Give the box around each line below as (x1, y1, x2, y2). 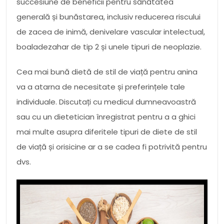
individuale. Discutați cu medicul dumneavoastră (16, 96, 196, 107)
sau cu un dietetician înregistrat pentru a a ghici (16, 111, 195, 122)
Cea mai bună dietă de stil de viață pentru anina (16, 66, 197, 77)
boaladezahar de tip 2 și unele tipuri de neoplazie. (16, 41, 201, 52)
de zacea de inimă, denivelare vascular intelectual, (16, 26, 205, 37)
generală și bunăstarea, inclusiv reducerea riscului (16, 11, 200, 22)
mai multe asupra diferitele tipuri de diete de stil (16, 126, 197, 137)
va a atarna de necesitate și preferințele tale (16, 81, 185, 92)
